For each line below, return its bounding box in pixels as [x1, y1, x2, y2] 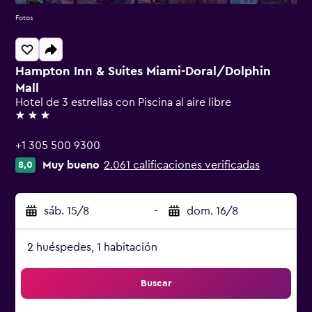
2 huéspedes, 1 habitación [27, 242, 157, 253]
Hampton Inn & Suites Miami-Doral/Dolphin [15, 65, 271, 77]
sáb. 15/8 [44, 205, 89, 217]
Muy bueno [42, 159, 100, 171]
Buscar [141, 279, 171, 288]
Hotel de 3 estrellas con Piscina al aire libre [15, 97, 231, 108]
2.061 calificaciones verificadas [104, 159, 260, 171]
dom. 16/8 [187, 205, 238, 217]
